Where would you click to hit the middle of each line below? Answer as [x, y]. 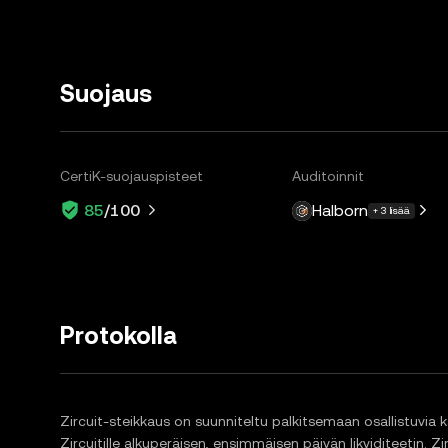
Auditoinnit [328, 176]
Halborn [340, 210]
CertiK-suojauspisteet [131, 176]
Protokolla [118, 336]
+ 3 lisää [392, 210]
